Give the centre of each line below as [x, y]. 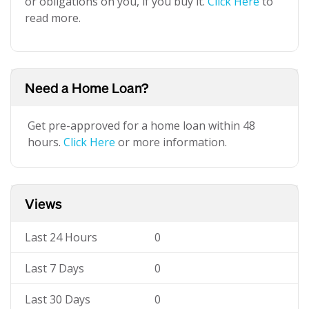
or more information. [171, 142]
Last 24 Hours [61, 237]
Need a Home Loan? [87, 88]
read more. [53, 18]
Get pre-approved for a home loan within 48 [141, 126]
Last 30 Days [58, 299]
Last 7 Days [54, 268]
